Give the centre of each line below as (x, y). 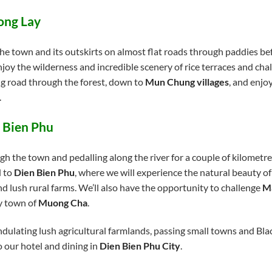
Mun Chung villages (187, 81)
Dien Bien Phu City (140, 246)
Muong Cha (63, 203)
